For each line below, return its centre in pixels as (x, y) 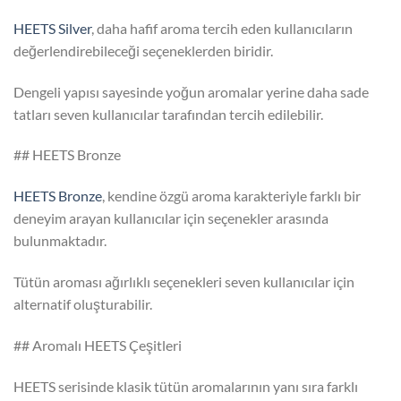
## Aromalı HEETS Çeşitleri (98, 345)
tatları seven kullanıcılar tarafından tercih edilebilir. (168, 114)
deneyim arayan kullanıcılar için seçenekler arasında (171, 218)
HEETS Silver (52, 28)
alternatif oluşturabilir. (83, 303)
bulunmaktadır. (60, 241)
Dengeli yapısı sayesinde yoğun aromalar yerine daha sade (191, 91)
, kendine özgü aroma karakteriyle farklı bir (231, 196)
